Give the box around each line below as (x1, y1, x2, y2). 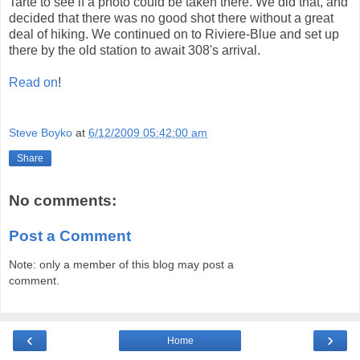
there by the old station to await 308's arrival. (9, 43, 260, 57)
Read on (9, 75, 58, 89)
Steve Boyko (9, 126, 72, 140)
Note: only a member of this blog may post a (9, 258, 234, 272)
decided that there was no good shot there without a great (9, 10, 333, 25)
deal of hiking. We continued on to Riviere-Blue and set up (9, 27, 339, 41)
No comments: (9, 192, 117, 210)
